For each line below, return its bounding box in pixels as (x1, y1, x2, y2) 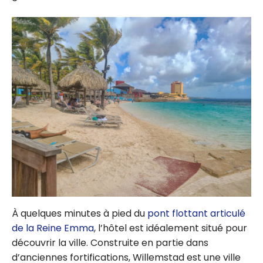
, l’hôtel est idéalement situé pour (94, 221, 247, 235)
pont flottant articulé (147, 207, 245, 221)
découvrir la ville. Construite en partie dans (12, 236, 208, 250)
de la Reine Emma (12, 221, 94, 235)
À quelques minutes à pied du (12, 207, 147, 221)
